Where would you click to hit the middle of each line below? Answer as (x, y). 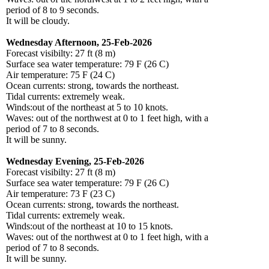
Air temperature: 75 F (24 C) (60, 75)
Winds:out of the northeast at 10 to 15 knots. (89, 226)
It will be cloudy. (38, 21)
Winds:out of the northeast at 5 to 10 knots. (87, 107)
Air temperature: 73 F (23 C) (60, 194)
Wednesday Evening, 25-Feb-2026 (75, 162)
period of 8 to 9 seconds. (53, 10)
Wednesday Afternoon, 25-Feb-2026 (79, 43)
